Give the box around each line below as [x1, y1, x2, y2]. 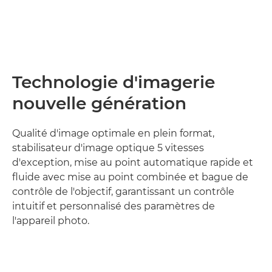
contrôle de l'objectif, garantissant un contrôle [12, 186, 234, 197]
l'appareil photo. [12, 215, 89, 226]
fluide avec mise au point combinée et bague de [12, 171, 248, 183]
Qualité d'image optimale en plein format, [12, 127, 214, 139]
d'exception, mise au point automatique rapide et [12, 157, 253, 168]
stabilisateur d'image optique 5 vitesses [12, 142, 204, 154]
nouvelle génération [12, 93, 186, 114]
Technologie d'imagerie [12, 72, 215, 92]
